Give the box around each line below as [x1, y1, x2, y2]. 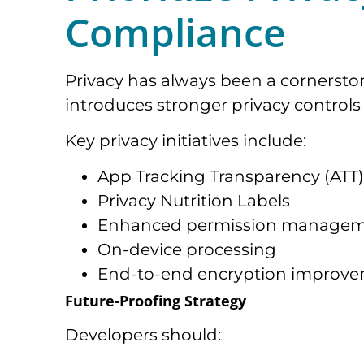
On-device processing [97, 240, 276, 260]
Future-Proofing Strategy [65, 291, 246, 311]
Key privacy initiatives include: [65, 131, 306, 151]
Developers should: [65, 325, 221, 345]
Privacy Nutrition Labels [97, 191, 290, 211]
